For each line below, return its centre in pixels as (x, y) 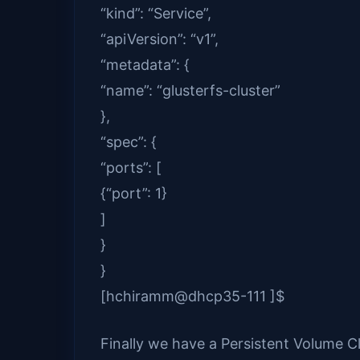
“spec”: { (129, 142)
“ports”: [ (131, 168)
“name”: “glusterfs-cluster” (190, 91)
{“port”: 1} (134, 194)
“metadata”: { (145, 65)
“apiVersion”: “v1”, (160, 39)
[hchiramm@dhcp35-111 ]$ (192, 297)
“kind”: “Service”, (156, 14)
